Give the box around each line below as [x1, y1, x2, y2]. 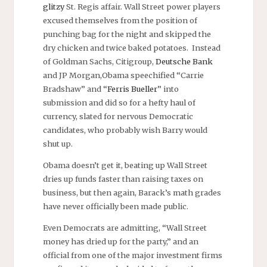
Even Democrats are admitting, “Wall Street [42, 222, 207, 232]
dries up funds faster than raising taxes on [42, 174, 203, 184]
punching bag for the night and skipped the [42, 29, 211, 39]
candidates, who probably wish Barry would [42, 125, 207, 135]
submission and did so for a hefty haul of [42, 98, 195, 108]
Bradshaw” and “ [42, 84, 107, 94]
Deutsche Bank [153, 57, 213, 67]
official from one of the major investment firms [42, 250, 222, 260]
